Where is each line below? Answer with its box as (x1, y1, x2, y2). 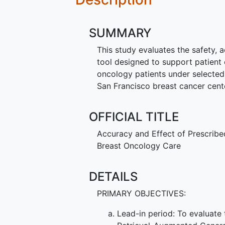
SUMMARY (89, 25, 152, 40)
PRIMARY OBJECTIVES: (97, 188, 186, 199)
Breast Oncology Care (97, 141, 181, 151)
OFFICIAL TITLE (89, 109, 179, 124)
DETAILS (89, 169, 138, 184)
